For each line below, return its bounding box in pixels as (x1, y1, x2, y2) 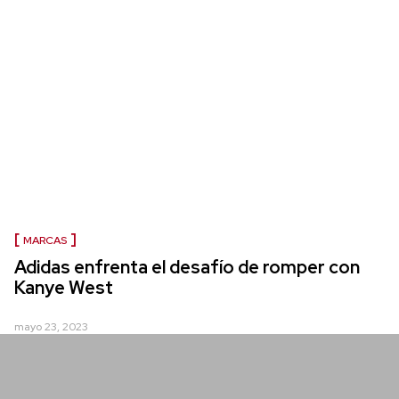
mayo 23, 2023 (14, 320, 88, 334)
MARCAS (23, 233, 67, 248)
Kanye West (14, 276, 113, 299)
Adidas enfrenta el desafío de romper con (14, 256, 360, 279)
